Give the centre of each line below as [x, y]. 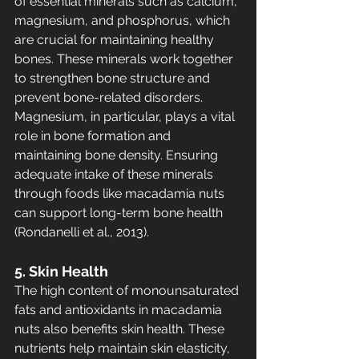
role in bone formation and [94, 136]
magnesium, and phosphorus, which [124, 20]
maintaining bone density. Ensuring [118, 155]
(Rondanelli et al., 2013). [82, 232]
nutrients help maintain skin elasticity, [124, 348]
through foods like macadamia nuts [121, 194]
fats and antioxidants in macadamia [120, 310]
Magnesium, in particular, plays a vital [126, 117]
